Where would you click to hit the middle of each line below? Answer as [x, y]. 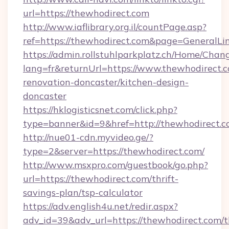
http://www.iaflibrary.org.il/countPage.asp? [115, 27]
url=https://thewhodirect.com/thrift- [101, 179]
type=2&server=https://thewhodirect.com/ [114, 151]
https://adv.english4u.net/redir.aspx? [100, 206]
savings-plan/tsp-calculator [83, 192]
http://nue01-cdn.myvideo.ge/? [88, 137]
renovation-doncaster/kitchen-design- [106, 82]
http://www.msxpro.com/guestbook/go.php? [116, 165]
